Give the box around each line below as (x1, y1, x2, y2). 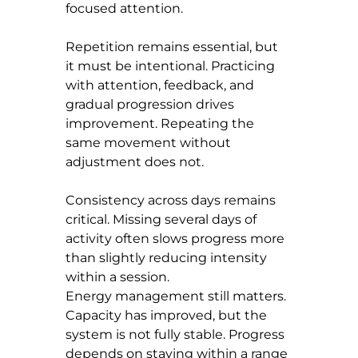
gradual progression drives (66, 96, 237, 112)
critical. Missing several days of (66, 211, 260, 227)
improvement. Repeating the (66, 115, 257, 131)
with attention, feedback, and (66, 77, 257, 93)
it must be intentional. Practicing (66, 58, 278, 74)
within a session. (66, 268, 169, 284)
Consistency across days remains (66, 192, 279, 208)
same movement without (66, 134, 234, 150)
